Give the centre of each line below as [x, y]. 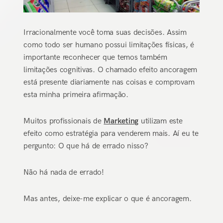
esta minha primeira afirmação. [76, 95]
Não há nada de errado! [64, 172]
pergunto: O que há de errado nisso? [86, 146]
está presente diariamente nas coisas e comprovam [109, 82]
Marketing [121, 121]
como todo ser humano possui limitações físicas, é [109, 45]
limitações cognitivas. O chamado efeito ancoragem [111, 70]
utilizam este [161, 121]
